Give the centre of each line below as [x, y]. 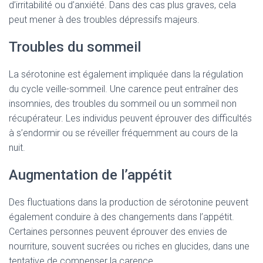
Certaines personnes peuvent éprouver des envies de [118, 232]
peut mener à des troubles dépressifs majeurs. [104, 20]
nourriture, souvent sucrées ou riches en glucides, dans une [129, 246]
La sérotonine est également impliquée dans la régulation [126, 74]
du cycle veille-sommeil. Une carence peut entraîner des [124, 89]
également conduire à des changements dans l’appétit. [122, 217]
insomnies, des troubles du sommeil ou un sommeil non [123, 104]
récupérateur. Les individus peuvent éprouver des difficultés [130, 118]
